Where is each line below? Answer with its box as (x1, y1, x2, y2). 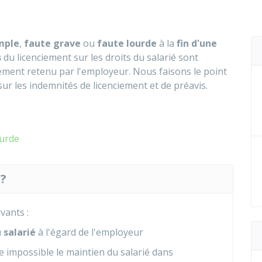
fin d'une (177, 37, 217, 50)
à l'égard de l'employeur (38, 226, 143, 239)
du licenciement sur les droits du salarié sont (1, 51, 198, 64)
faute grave (24, 37, 81, 50)
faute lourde (97, 37, 157, 50)
